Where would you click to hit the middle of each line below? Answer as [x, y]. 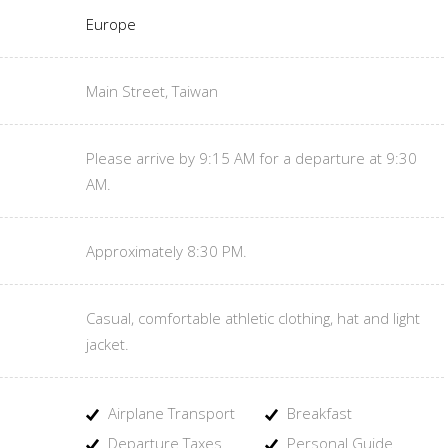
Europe [111, 24]
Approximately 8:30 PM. [166, 251]
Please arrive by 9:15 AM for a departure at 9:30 [251, 158]
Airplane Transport [169, 413]
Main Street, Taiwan [152, 91]
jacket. [107, 344]
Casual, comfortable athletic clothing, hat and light [253, 318]
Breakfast [317, 413]
